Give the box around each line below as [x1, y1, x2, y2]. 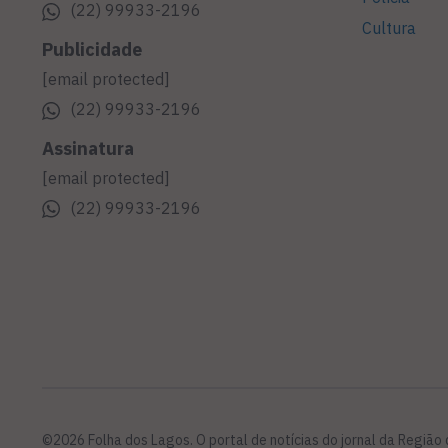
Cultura [362, 18, 416, 39]
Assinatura [42, 136, 134, 160]
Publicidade [42, 37, 142, 61]
